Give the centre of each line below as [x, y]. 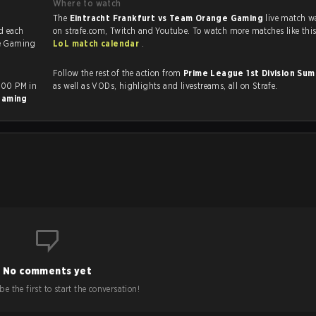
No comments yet [47, 271]
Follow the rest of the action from [118, 73]
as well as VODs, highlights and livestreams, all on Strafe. [185, 86]
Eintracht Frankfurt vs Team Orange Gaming [168, 18]
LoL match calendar [97, 43]
